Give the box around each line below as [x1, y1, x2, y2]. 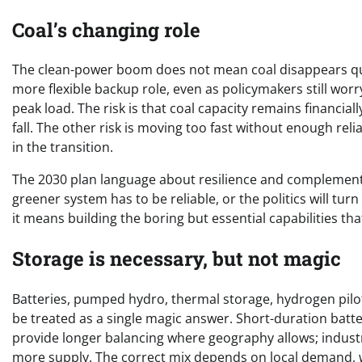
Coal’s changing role [12, 16, 200, 43]
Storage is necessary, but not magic [12, 246, 341, 272]
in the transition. [12, 138, 113, 157]
